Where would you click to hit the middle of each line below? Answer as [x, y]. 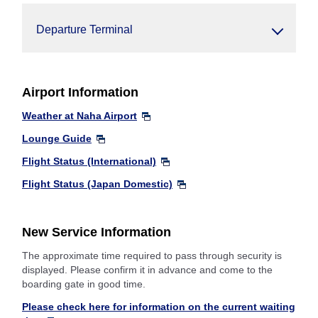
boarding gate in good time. [84, 284]
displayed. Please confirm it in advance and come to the [147, 270]
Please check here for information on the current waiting [159, 307]
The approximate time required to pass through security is [152, 256]
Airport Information [80, 92]
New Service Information [97, 232]
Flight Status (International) [89, 161]
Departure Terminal [84, 29]
